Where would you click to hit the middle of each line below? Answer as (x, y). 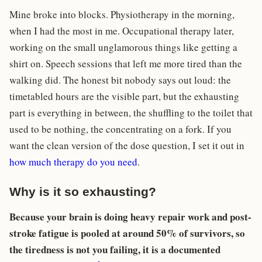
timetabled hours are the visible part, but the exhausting (124, 96)
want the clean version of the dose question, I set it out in (127, 146)
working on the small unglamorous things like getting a (123, 47)
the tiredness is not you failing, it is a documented (115, 250)
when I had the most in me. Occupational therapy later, (122, 31)
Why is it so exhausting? (83, 192)
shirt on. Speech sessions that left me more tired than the (126, 64)
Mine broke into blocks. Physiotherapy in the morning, (122, 15)
